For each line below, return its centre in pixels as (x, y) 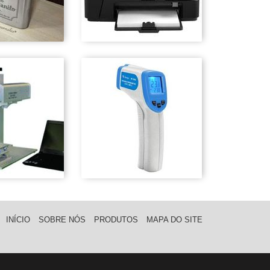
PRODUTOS (116, 220)
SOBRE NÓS (62, 220)
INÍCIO (18, 220)
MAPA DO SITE (174, 220)
